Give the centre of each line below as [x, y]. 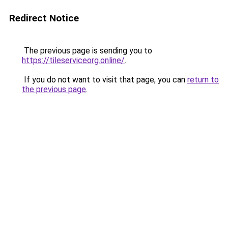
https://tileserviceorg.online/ [73, 60]
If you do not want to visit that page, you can [105, 80]
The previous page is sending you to [87, 51]
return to [203, 80]
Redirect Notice [44, 18]
